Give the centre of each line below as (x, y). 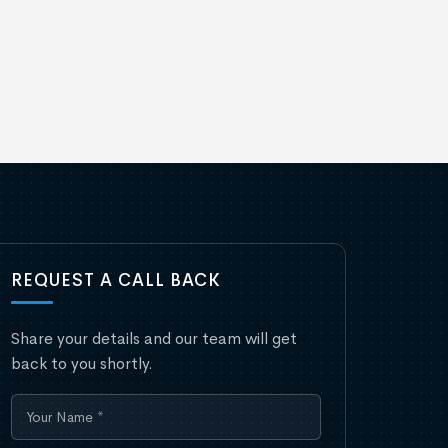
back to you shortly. (82, 363)
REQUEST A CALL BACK (116, 280)
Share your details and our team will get (154, 338)
